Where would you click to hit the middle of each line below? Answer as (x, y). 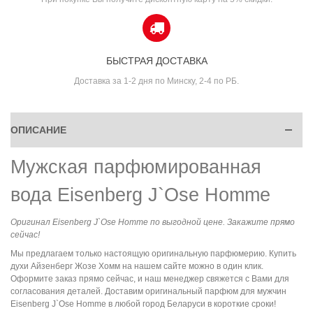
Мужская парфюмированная (136, 167)
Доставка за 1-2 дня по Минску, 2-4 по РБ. (156, 81)
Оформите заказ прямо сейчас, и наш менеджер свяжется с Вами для (150, 278)
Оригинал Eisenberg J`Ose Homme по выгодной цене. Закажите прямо (153, 222)
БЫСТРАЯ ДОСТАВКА (156, 60)
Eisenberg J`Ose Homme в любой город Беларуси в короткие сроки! (143, 304)
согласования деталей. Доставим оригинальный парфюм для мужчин (148, 291)
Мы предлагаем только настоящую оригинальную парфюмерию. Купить (153, 253)
